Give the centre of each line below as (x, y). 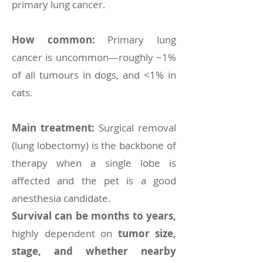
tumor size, (147, 233)
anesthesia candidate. (61, 198)
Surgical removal (135, 128)
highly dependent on (65, 233)
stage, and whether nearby (94, 251)
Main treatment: (53, 128)
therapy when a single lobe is (94, 163)
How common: (60, 40)
